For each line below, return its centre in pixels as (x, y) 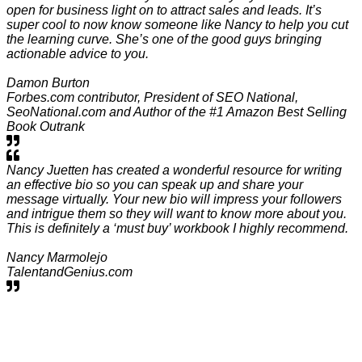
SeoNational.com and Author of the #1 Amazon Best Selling (177, 112)
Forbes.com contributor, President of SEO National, (152, 97)
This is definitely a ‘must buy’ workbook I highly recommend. (177, 228)
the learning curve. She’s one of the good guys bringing (164, 39)
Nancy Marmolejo (57, 257)
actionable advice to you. (78, 53)
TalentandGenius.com (69, 271)
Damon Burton (48, 82)
